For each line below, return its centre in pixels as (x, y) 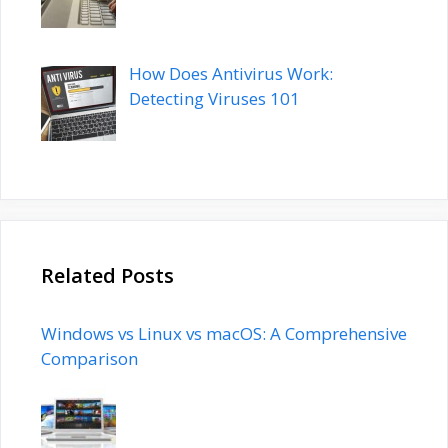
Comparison (89, 358)
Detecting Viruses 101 (214, 99)
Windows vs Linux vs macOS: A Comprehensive (224, 333)
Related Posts (107, 275)
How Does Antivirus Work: (230, 74)
